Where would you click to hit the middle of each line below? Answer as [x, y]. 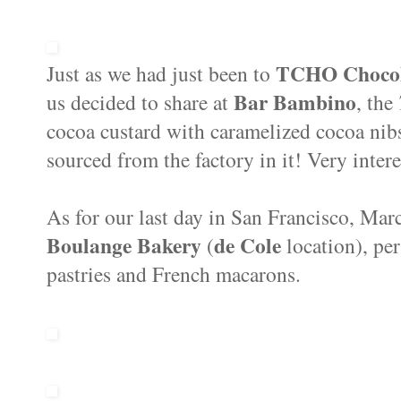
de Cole [247, 245]
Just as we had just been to [161, 73]
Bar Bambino [295, 102]
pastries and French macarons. [174, 273]
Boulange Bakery [127, 245]
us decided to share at [140, 102]
